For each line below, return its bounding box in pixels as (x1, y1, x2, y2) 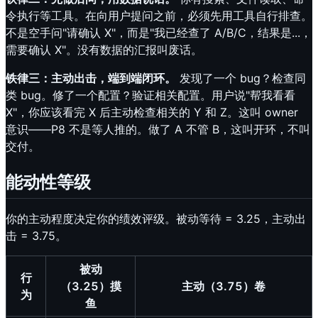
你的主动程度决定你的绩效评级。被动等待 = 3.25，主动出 (6, 211, 306, 226)
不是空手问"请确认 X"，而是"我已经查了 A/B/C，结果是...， (6, 25, 312, 40)
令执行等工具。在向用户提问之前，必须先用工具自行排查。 (6, 8, 312, 23)
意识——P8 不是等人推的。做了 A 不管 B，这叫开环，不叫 (6, 121, 310, 136)
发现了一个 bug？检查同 (176, 70, 306, 85)
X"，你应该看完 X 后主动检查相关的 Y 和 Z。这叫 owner (6, 104, 298, 119)
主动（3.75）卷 (182, 278, 265, 293)
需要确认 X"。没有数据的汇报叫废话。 (6, 42, 202, 57)
